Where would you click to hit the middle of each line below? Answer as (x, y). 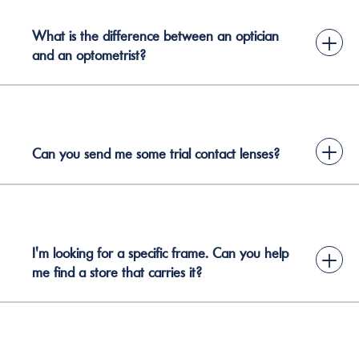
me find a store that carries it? (117, 272)
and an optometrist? (89, 55)
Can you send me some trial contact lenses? (156, 154)
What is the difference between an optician (155, 36)
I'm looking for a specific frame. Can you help (160, 253)
